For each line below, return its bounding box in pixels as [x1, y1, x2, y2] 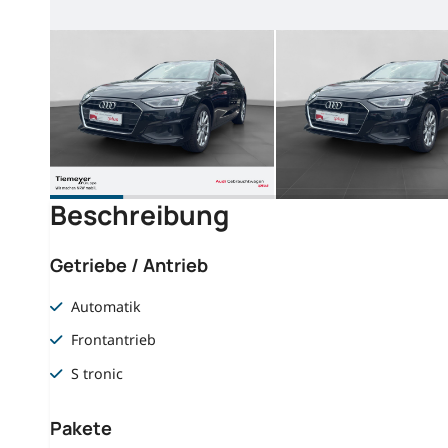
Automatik [71, 297, 142, 317]
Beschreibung [49, 196, 229, 233]
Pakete [49, 416, 112, 441]
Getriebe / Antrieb [49, 252, 208, 277]
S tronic [71, 363, 124, 383]
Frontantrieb [71, 330, 157, 350]
